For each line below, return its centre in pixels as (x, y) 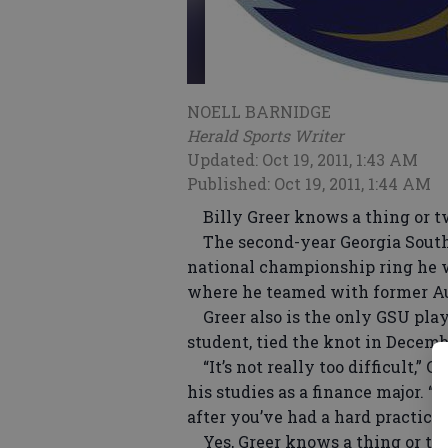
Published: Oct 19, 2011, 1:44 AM (309, 183)
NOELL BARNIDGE (259, 111)
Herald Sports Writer (265, 135)
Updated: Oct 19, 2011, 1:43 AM (302, 159)
